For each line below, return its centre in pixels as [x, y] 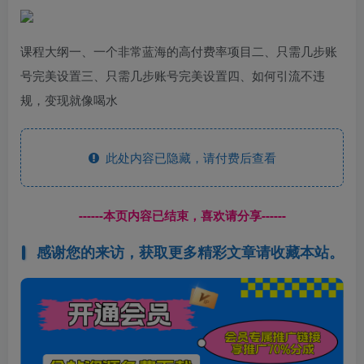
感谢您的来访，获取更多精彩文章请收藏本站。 [190, 252]
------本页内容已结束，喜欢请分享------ [182, 215]
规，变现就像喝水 [69, 99]
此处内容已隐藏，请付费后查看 [187, 157]
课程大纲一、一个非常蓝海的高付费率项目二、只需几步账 [179, 50]
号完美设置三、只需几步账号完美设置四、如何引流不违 [173, 75]
